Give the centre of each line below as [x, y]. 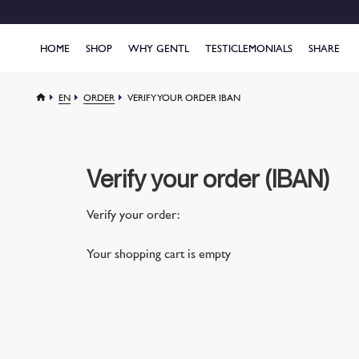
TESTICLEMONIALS [249, 50]
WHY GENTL [159, 50]
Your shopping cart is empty [159, 255]
